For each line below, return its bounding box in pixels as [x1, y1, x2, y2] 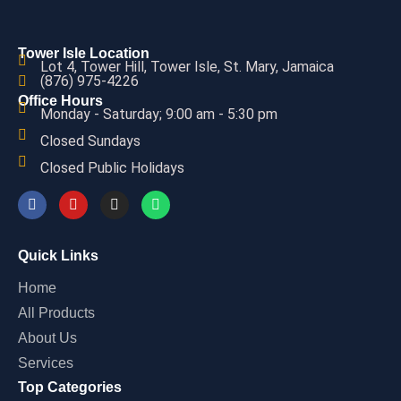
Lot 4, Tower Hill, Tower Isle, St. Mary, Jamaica [40, 58, 334, 75]
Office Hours [18, 93, 103, 108]
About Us [18, 330, 77, 346]
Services [18, 355, 73, 371]
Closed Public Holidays [40, 159, 184, 176]
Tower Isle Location [18, 46, 149, 61]
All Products [18, 305, 95, 320]
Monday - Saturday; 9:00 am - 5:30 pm [40, 106, 277, 123]
